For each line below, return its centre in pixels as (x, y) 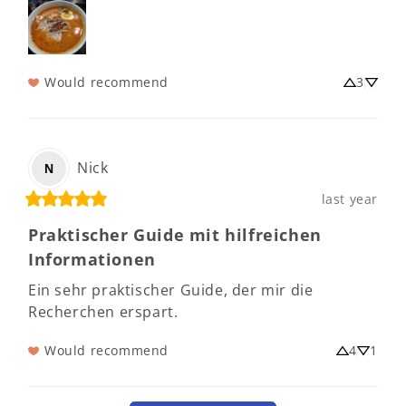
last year (349, 198)
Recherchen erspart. (103, 311)
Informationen (92, 259)
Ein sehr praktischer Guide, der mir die (171, 290)
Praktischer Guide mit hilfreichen (175, 234)
